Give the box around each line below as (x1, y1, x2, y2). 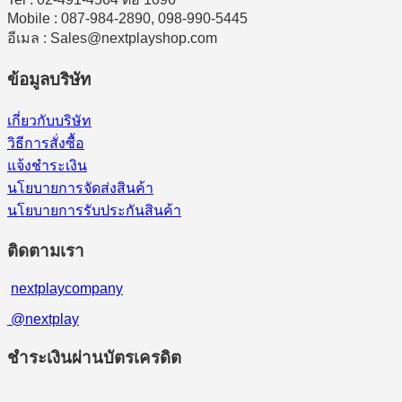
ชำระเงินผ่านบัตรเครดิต (7, 347, 181, 367)
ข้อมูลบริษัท (7, 70, 91, 90)
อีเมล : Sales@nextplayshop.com (7, 31, 217, 47)
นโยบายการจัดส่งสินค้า (7, 179, 153, 196)
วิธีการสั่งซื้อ (7, 135, 84, 151)
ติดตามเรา (7, 241, 84, 261)
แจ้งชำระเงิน (7, 157, 87, 173)
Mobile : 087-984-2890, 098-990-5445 (7, 11, 248, 27)
